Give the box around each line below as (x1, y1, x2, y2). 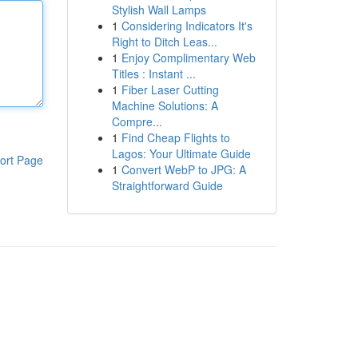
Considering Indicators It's (121, 18, 253, 34)
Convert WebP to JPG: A (121, 161, 246, 177)
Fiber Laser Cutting (121, 82, 219, 97)
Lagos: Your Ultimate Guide (111, 145, 251, 161)
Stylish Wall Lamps (111, 2, 206, 18)
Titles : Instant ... (111, 66, 196, 82)
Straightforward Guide (111, 177, 223, 193)
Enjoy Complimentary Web (121, 50, 256, 66)
